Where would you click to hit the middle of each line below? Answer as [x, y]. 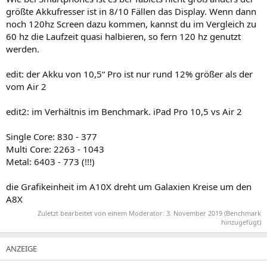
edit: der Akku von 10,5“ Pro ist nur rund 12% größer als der [129, 74]
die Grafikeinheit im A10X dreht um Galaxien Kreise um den [129, 186]
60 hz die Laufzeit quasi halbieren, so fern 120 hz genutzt [123, 36]
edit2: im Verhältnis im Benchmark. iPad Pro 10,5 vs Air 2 [124, 111]
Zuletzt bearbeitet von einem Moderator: [102, 213]
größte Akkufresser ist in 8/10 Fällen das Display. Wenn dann [131, 11]
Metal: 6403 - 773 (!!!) [50, 161]
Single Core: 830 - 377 [52, 136]
